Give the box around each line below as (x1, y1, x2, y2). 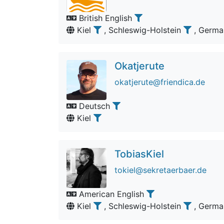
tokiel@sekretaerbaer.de (114, 165, 206, 175)
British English (76, 13, 134, 23)
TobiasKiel (114, 148, 164, 160)
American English (76, 189, 146, 199)
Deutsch (76, 101, 112, 111)
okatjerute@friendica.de (114, 77, 205, 87)
